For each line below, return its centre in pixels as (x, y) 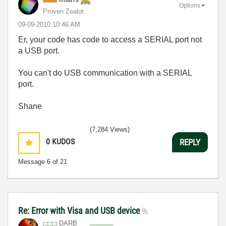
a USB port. (39, 51)
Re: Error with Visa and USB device (80, 211)
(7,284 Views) (110, 129)
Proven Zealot (63, 11)
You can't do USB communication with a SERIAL (105, 73)
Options (190, 5)
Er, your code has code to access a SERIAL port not (110, 40)
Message (33, 162)
